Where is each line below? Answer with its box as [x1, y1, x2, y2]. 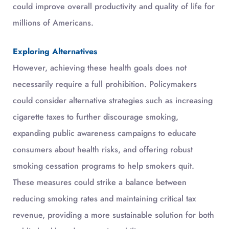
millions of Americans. [13, 16, 94, 29]
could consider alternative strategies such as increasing [13, 94, 213, 106]
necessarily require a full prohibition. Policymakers [13, 78, 197, 90]
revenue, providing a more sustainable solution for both [13, 209, 214, 221]
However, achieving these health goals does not [13, 61, 187, 74]
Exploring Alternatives [13, 45, 97, 57]
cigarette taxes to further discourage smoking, [13, 110, 178, 123]
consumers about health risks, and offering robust [13, 143, 193, 155]
